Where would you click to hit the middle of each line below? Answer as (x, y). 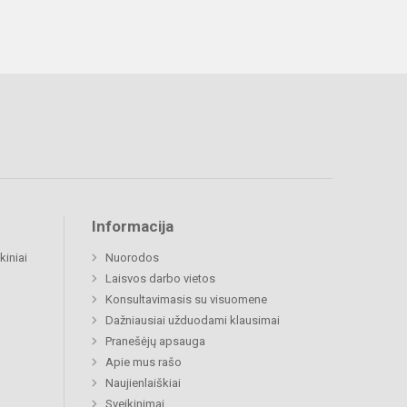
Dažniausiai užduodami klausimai (193, 320)
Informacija (133, 226)
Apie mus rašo (144, 362)
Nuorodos (132, 257)
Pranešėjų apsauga (155, 341)
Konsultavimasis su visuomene (186, 299)
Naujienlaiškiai (143, 382)
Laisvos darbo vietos (160, 278)
